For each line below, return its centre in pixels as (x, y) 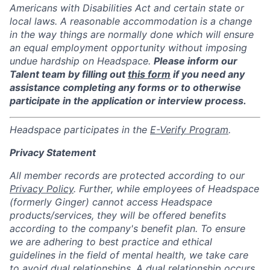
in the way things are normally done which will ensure (132, 34)
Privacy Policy (42, 188)
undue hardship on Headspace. (82, 61)
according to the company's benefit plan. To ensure (127, 228)
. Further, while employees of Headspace (166, 188)
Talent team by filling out (69, 74)
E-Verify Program (189, 129)
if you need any (208, 74)
